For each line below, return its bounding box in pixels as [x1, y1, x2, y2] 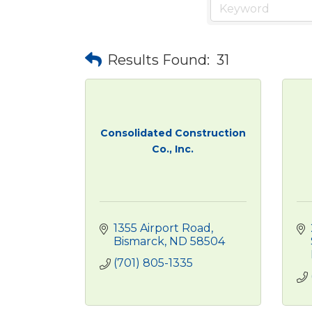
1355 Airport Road [114, 221, 211, 235]
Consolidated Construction [100, 126, 246, 139]
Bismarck [114, 235, 164, 248]
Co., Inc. [152, 142, 194, 155]
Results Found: [107, 51, 210, 68]
